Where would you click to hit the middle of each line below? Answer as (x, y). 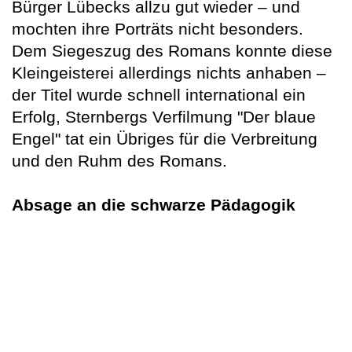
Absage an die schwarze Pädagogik (154, 204)
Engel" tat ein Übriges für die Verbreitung (165, 138)
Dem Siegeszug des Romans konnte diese (172, 50)
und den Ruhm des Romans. (119, 160)
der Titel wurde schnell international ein (159, 94)
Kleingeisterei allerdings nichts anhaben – (169, 72)
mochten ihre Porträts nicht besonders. (158, 28)
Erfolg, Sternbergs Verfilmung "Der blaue (164, 116)
